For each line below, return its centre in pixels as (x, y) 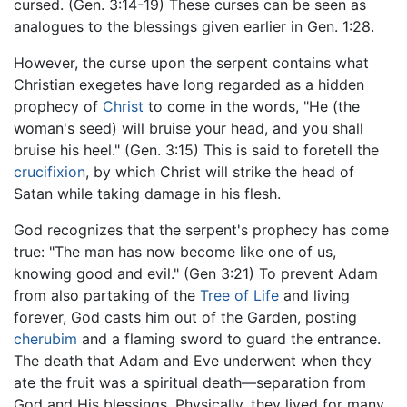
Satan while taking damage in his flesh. (147, 194)
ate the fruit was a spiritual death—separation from (190, 383)
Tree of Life (239, 296)
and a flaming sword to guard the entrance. (229, 339)
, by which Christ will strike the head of (220, 172)
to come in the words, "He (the (252, 107)
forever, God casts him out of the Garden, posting (185, 318)
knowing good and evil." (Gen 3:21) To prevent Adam (196, 274)
